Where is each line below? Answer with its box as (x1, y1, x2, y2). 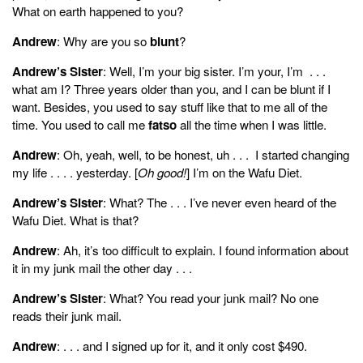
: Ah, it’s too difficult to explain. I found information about (57, 241, 348, 258)
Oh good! (138, 163, 186, 181)
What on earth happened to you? (12, 2, 183, 19)
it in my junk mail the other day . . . (12, 258, 192, 276)
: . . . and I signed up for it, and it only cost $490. (57, 336, 307, 354)
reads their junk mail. (12, 306, 122, 324)
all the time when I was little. (180, 115, 327, 133)
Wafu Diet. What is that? (12, 211, 139, 228)
